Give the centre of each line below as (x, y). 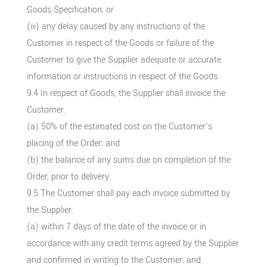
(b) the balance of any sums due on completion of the (128, 160)
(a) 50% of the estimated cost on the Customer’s (119, 126)
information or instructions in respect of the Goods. (123, 76)
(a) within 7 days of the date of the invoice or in (116, 226)
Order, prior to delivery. (69, 176)
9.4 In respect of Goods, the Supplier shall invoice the (126, 93)
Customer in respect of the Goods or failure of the (120, 43)
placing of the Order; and (73, 143)
